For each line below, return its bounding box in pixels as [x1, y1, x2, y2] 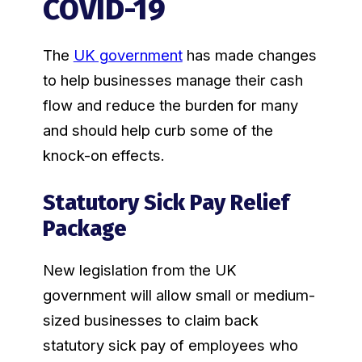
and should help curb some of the [42, 121, 273, 140]
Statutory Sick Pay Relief [42, 190, 289, 217]
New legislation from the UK [42, 261, 237, 280]
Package [42, 216, 127, 242]
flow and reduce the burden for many [42, 96, 298, 115]
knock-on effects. [42, 146, 165, 165]
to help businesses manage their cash [42, 71, 303, 90]
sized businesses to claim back [42, 311, 259, 330]
